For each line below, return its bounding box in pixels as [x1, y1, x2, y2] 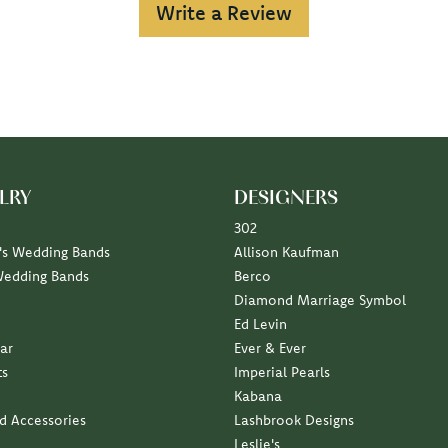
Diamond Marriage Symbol [234, 291, 406, 310]
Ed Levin [234, 315, 287, 334]
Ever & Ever [234, 339, 306, 358]
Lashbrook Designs [234, 411, 354, 430]
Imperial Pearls [234, 363, 330, 382]
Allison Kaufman [234, 243, 339, 262]
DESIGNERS [234, 189, 338, 210]
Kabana [234, 387, 282, 406]
